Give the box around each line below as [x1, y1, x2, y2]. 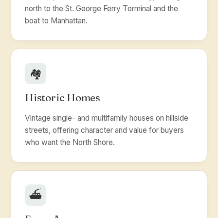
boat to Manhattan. [25, 16, 88, 25]
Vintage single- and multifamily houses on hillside [25, 113, 188, 123]
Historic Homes [25, 91, 101, 104]
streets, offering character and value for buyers [25, 126, 184, 135]
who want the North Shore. [25, 138, 115, 147]
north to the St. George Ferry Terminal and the [25, 4, 178, 13]
